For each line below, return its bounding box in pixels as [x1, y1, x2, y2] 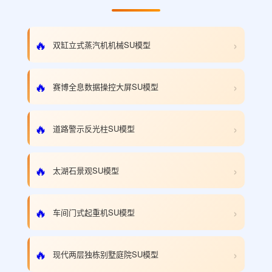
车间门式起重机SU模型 [53, 206, 135, 218]
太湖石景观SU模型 [53, 164, 119, 176]
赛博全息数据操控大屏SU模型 [53, 80, 158, 92]
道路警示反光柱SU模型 [53, 122, 135, 134]
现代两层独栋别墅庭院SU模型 [53, 248, 158, 260]
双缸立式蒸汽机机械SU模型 [53, 38, 151, 50]
